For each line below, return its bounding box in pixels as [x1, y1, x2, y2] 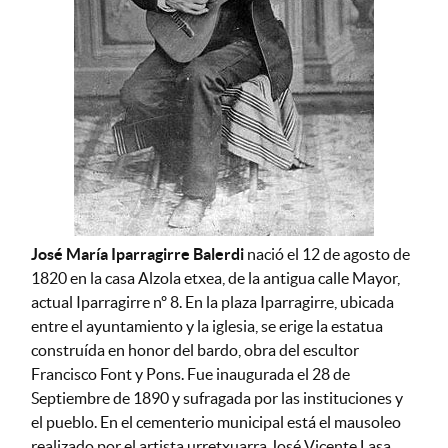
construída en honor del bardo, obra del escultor [30, 341, 359, 359]
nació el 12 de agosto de [243, 245, 410, 263]
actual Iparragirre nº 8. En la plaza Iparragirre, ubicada [30, 293, 394, 311]
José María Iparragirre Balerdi [30, 245, 244, 263]
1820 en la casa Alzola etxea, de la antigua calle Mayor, [30, 269, 400, 287]
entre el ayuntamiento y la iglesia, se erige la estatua [30, 317, 383, 335]
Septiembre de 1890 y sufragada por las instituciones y [30, 389, 403, 407]
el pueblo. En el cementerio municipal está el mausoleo [30, 413, 401, 431]
